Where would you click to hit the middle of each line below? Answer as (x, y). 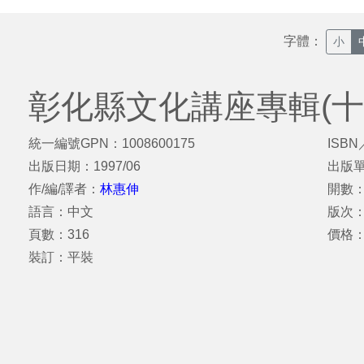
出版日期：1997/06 (84, 166)
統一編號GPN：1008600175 (112, 143)
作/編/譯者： (64, 189)
